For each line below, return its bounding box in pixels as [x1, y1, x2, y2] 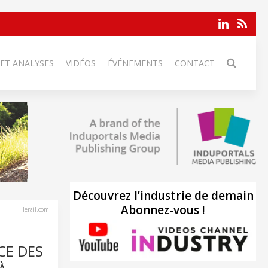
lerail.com [23, 205, 49, 214]
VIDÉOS [66, 57, 96, 69]
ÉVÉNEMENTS [108, 57, 163, 69]
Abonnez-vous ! [121, 202, 205, 218]
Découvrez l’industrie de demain [72, 187, 254, 203]
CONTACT [175, 57, 215, 69]
